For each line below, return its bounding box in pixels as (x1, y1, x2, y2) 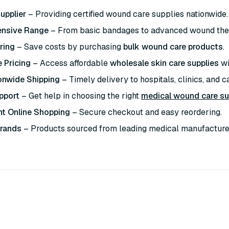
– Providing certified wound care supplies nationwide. (26, 9, 228, 19)
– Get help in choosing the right (19, 90, 141, 101)
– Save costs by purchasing (15, 41, 123, 52)
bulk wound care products (123, 41, 223, 52)
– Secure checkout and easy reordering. (70, 107, 222, 118)
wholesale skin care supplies (110, 58, 219, 68)
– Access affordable (31, 58, 110, 68)
